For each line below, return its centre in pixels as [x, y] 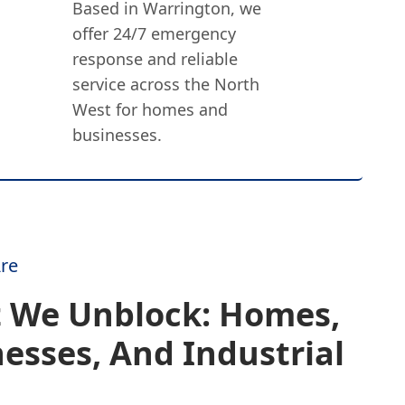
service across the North [165, 84]
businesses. [117, 135]
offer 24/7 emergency [154, 33]
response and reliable [155, 59]
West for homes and [150, 109]
